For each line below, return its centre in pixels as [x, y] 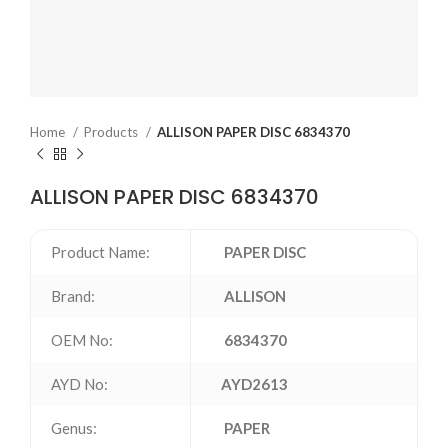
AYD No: [79, 384]
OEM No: [82, 340]
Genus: [74, 428]
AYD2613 [254, 384]
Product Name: [100, 252]
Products [112, 132]
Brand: [73, 296]
